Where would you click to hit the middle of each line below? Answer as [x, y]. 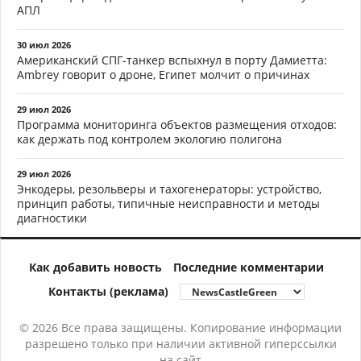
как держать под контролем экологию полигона [149, 139]
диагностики [52, 218]
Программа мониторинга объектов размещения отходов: [177, 125]
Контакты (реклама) [108, 292]
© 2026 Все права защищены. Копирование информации [180, 328]
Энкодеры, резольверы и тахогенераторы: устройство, [169, 189]
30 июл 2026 [44, 45]
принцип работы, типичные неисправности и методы [168, 204]
